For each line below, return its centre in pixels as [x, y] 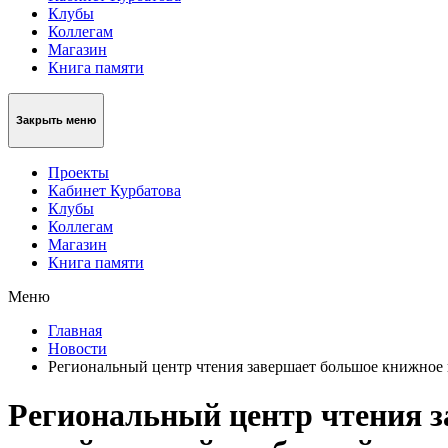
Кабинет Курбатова [114, 190]
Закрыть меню [56, 120]
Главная [75, 330]
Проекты [78, 172]
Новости [77, 348]
